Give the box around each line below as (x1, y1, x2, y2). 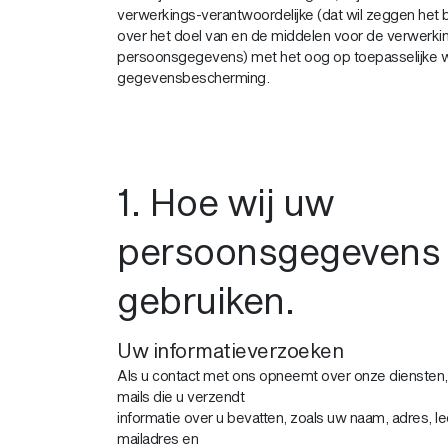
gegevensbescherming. (117, 69, 269, 86)
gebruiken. (117, 279, 295, 321)
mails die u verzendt (117, 388, 244, 405)
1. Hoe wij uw (117, 181, 335, 223)
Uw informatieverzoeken (117, 338, 343, 362)
